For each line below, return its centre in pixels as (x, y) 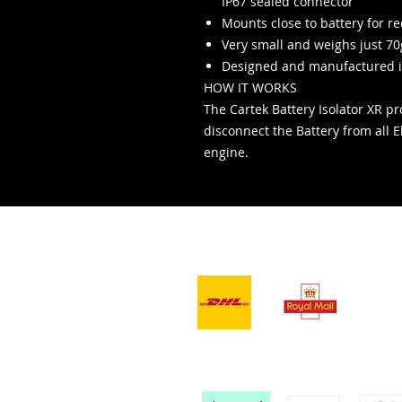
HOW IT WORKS (250, 87)
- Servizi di (239, 231)
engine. (226, 152)
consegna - (241, 254)
